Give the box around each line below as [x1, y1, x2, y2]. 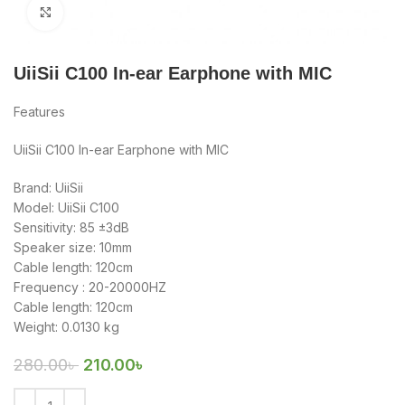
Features [14, 103, 66, 119]
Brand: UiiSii [14, 179, 84, 195]
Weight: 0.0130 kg [14, 318, 120, 334]
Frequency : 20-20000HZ [14, 278, 167, 295]
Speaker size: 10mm [14, 239, 133, 255]
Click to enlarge [63, 5, 152, 19]
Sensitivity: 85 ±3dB [14, 219, 130, 235]
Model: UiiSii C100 [14, 199, 120, 215]
